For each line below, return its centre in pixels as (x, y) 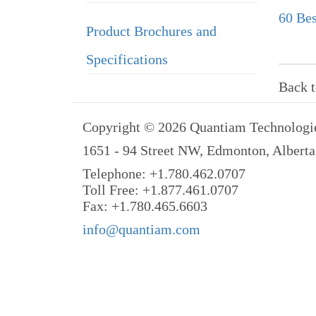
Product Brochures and (151, 31)
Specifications (127, 59)
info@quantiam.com (141, 229)
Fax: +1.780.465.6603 (145, 206)
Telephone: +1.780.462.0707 (164, 174)
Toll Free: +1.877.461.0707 (160, 190)
